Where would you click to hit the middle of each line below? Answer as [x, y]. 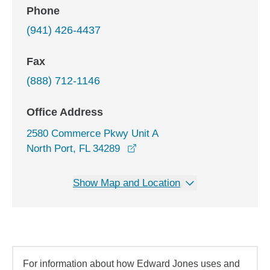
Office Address [65, 112]
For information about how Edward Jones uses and [131, 264]
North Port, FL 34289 [73, 149]
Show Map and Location [127, 183]
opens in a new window [188, 148]
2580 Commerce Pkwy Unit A [93, 133]
